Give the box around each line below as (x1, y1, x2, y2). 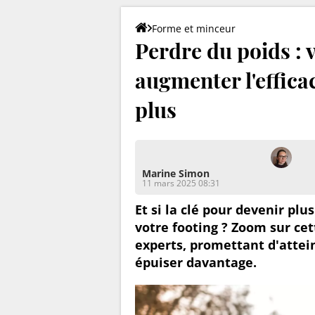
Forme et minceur (152, 21, 236, 35)
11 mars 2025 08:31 (142, 176, 220, 189)
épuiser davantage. (135, 253, 257, 271)
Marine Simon (142, 166, 210, 180)
